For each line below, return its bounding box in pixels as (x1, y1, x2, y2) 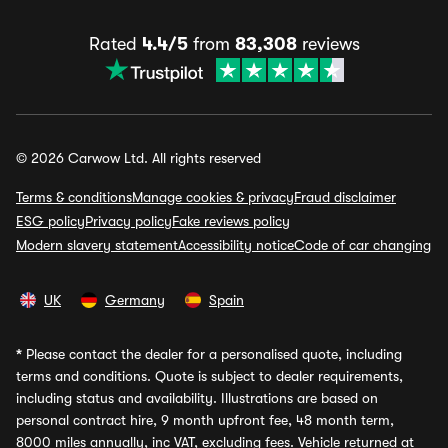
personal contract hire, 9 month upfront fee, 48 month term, (16, 412, 394, 428)
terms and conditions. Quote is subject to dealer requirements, (16, 368, 403, 384)
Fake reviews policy (172, 213, 290, 229)
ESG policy (16, 213, 85, 229)
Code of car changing (294, 237, 431, 253)
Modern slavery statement (16, 237, 178, 253)
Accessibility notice (178, 237, 294, 253)
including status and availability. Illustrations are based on (16, 390, 378, 406)
